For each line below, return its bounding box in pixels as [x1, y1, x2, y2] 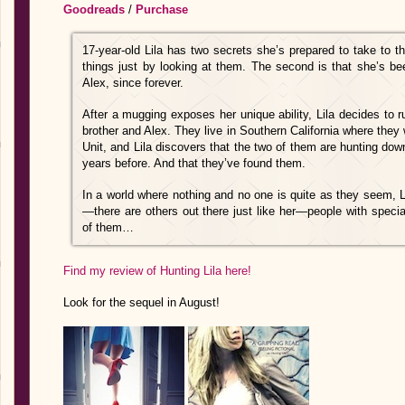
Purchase [136, 3, 188, 16]
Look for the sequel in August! [63, 296, 220, 309]
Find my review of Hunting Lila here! [63, 264, 251, 278]
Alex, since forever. [82, 76, 184, 89]
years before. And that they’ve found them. [82, 156, 306, 170]
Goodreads [63, 3, 125, 16]
